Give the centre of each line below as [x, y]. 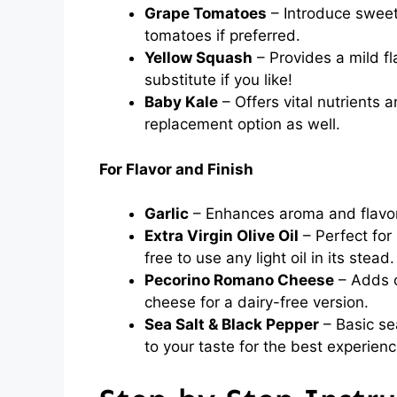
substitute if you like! [218, 80]
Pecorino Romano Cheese [239, 280]
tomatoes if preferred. [222, 35]
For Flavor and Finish [176, 169]
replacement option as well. [242, 124]
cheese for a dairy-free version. [257, 302]
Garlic [167, 214]
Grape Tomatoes [206, 13]
